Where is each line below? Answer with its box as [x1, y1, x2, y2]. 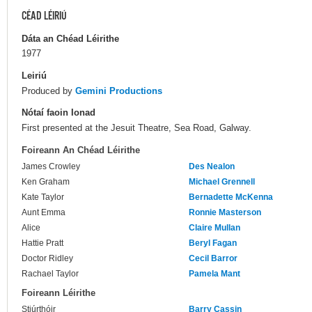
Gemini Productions [75, 85, 162, 96]
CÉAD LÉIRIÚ [22, 9, 67, 24]
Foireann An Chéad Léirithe [22, 145, 140, 156]
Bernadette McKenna [189, 192, 273, 203]
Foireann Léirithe [22, 288, 95, 299]
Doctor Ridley [22, 253, 73, 264]
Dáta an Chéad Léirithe [22, 33, 119, 44]
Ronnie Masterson [189, 208, 261, 218]
